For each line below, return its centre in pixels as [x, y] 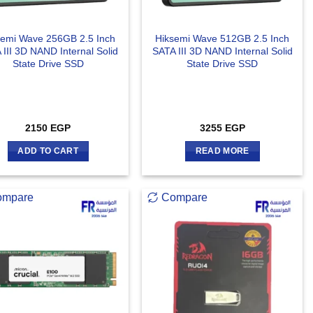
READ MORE [222, 151]
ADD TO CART [48, 151]
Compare [185, 198]
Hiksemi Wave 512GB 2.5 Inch [223, 38]
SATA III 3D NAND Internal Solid [222, 51]
